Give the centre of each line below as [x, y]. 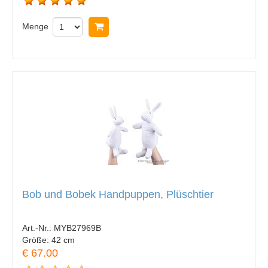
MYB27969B [77, 228]
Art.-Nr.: [38, 228]
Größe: [37, 240]
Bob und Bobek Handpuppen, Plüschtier [118, 194]
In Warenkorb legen [152, 26]
